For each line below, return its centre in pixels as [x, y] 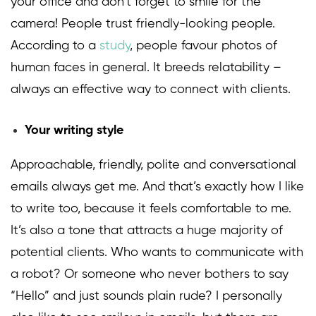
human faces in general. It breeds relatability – [146, 68]
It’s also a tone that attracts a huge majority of [147, 231]
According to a [55, 46]
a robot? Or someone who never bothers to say [150, 275]
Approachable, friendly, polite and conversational [153, 165]
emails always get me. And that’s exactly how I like [157, 187]
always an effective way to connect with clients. [151, 90]
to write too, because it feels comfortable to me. [151, 209]
